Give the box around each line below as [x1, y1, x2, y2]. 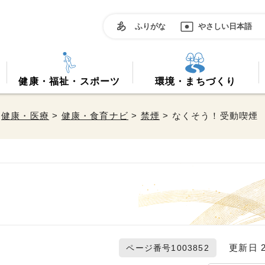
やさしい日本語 [198, 21, 252, 31]
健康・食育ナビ [61, 111, 129, 121]
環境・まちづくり [154, 76, 237, 86]
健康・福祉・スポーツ [18, 76, 121, 86]
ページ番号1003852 [126, 243, 209, 253]
